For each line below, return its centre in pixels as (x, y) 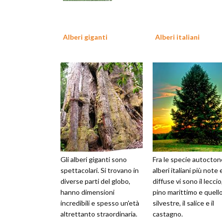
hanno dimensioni (87, 192)
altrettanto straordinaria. (99, 214)
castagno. (168, 214)
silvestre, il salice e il (183, 203)
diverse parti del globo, (95, 181)
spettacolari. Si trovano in (100, 170)
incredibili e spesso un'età (100, 203)
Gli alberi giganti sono (94, 160)
